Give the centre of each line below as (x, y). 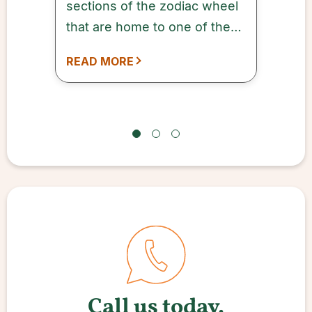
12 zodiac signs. (113, 48)
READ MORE (100, 61)
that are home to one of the (148, 27)
